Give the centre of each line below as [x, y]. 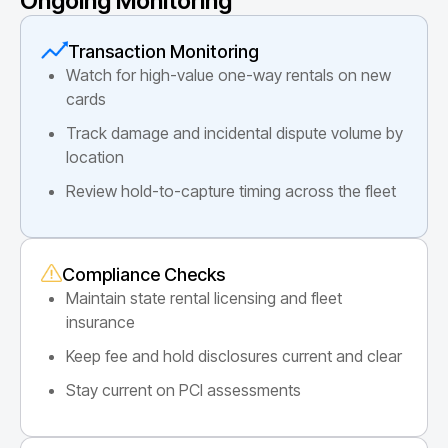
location [95, 156]
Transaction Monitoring [163, 51]
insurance [100, 321]
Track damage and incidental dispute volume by [234, 132]
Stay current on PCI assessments [183, 389]
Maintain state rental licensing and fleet [204, 297]
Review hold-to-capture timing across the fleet [231, 190]
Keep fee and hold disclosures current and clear [234, 355]
